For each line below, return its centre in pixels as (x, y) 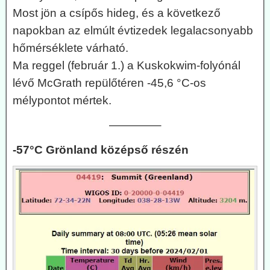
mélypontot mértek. (62, 100)
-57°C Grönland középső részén (101, 149)
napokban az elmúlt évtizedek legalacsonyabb (133, 30)
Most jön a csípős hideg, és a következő (117, 13)
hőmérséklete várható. (71, 48)
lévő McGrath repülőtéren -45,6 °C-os (109, 83)
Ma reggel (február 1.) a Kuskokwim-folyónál (127, 65)
